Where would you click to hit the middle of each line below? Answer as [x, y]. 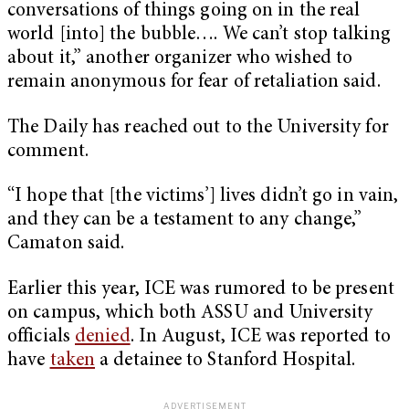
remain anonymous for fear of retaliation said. [194, 83]
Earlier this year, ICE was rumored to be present [201, 289]
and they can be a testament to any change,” [185, 221]
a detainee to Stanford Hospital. [228, 361]
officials [41, 337]
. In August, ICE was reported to [260, 337]
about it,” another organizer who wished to [180, 59]
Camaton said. [66, 245]
